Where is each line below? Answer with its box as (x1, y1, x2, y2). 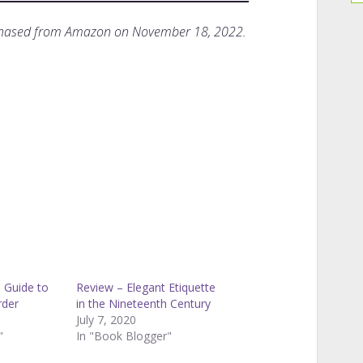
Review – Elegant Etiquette (75, 279, 216, 295)
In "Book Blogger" (75, 327, 172, 344)
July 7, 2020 (75, 311, 136, 327)
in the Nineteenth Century (75, 295, 211, 311)
